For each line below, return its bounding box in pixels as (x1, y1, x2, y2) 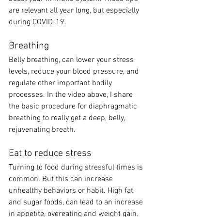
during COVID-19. (9, 17, 70, 27)
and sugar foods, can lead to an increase (9, 197, 145, 207)
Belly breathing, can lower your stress (9, 55, 136, 65)
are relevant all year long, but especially (9, 5, 141, 15)
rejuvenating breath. (9, 124, 79, 135)
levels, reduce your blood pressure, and (9, 66, 141, 77)
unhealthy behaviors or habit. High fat (9, 186, 135, 196)
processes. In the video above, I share (9, 90, 135, 100)
